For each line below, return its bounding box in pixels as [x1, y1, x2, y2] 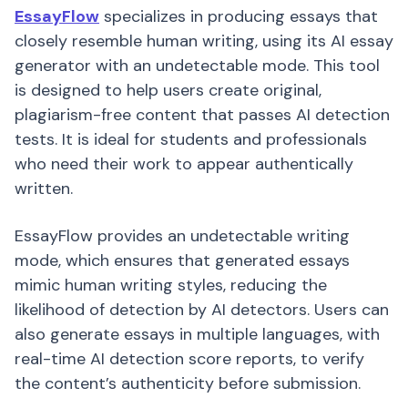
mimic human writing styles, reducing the [15, 274, 327, 296]
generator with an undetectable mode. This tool [15, 55, 380, 76]
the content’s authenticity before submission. [15, 372, 361, 394]
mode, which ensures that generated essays [15, 250, 350, 271]
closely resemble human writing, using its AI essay [15, 30, 393, 52]
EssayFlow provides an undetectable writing [15, 225, 350, 247]
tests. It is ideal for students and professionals [15, 128, 367, 150]
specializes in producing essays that [99, 5, 378, 27]
